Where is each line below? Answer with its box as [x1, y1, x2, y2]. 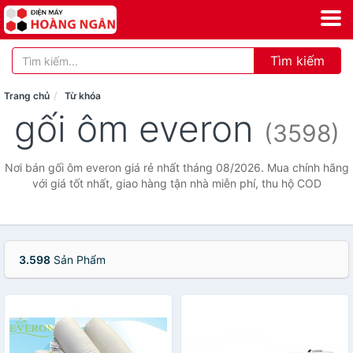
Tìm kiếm [270, 53, 325, 69]
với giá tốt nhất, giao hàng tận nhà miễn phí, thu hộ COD [32, 176, 321, 190]
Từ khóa [65, 90, 101, 102]
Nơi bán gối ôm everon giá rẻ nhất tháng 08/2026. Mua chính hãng [4, 161, 349, 174]
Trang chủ [4, 90, 50, 102]
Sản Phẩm [50, 253, 106, 266]
